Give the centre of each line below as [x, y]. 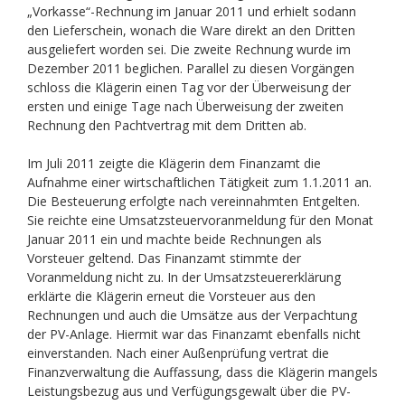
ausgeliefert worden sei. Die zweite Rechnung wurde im [188, 49]
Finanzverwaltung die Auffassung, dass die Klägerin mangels [202, 372]
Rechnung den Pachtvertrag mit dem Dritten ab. [166, 125]
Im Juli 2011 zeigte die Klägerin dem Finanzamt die [174, 163]
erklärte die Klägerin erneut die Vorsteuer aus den [171, 296]
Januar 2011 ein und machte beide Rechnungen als [174, 239]
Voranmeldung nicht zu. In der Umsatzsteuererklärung [184, 277]
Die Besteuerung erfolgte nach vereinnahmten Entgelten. [193, 201]
